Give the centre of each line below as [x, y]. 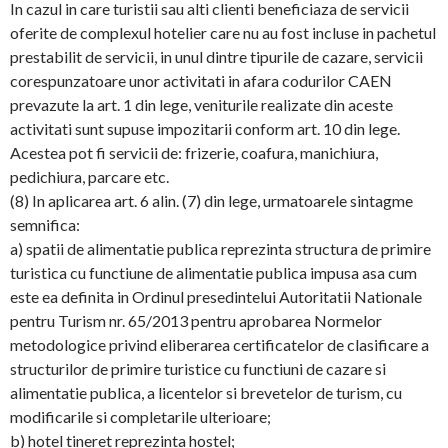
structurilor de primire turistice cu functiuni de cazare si [198, 368]
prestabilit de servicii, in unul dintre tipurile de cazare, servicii [216, 56]
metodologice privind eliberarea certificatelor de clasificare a [219, 344]
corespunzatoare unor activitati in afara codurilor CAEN [201, 80]
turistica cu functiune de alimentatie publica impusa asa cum [213, 272]
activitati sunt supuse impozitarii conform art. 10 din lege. [205, 128]
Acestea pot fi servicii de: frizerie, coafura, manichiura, [194, 152]
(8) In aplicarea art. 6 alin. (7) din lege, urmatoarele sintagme [211, 200]
